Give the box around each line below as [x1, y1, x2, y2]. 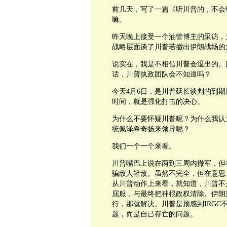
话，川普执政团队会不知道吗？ [111, 70, 211, 78]
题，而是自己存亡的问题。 [111, 210, 197, 218]
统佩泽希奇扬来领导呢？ [111, 125, 190, 133]
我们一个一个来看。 [111, 142, 176, 150]
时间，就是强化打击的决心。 [111, 98, 204, 105]
